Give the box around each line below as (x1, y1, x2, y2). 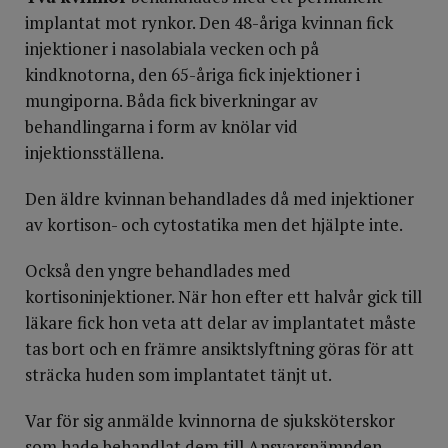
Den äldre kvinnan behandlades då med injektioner (25, 187, 414, 210)
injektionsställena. (25, 141, 164, 164)
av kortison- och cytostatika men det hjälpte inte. (25, 213, 403, 236)
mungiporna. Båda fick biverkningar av (25, 89, 318, 112)
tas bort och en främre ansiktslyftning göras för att (25, 337, 414, 360)
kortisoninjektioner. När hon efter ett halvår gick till (25, 285, 422, 308)
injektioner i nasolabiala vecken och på (25, 37, 319, 60)
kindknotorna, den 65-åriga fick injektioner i (25, 63, 360, 86)
